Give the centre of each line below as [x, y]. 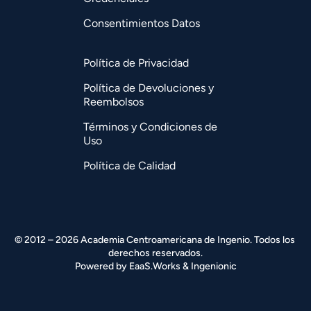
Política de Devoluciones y [149, 87]
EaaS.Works [154, 266]
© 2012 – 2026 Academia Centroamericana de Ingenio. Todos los [154, 239]
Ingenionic [213, 266]
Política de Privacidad [136, 62]
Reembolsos [114, 101]
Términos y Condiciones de [150, 126]
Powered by [102, 266]
